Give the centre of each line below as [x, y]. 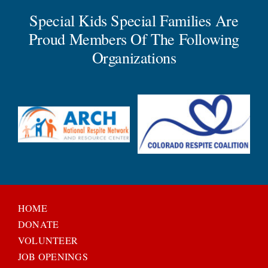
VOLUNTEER [48, 240]
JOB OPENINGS [53, 256]
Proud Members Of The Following [134, 38]
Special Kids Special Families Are [134, 20]
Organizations [134, 57]
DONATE [38, 224]
